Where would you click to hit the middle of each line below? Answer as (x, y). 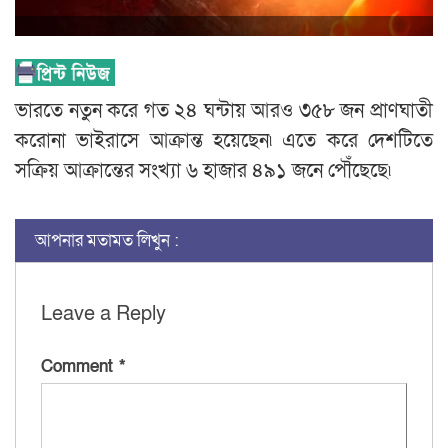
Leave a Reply (103, 314)
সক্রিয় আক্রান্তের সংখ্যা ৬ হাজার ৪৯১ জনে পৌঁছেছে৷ (203, 171)
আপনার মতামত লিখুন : (107, 241)
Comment (80, 367)
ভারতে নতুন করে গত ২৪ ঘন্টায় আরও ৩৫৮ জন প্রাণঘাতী (224, 111)
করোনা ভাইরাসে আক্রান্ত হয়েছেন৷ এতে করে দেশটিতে (224, 141)
